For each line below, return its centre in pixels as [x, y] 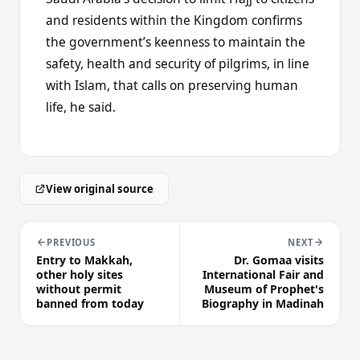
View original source [100, 189]
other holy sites [80, 275]
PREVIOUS [72, 243]
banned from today [90, 304]
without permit [79, 289]
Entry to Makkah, [84, 260]
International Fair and [263, 275]
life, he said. [81, 106]
